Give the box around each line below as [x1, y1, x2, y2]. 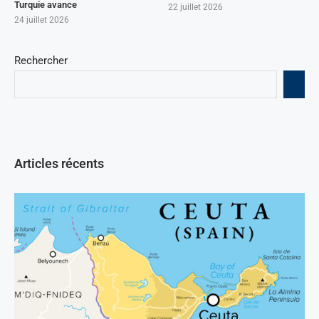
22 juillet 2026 [168, 1, 224, 12]
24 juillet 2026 [14, 14, 69, 25]
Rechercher [14, 53, 68, 67]
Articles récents [14, 155, 104, 171]
